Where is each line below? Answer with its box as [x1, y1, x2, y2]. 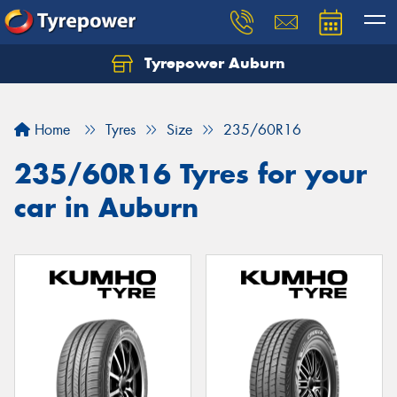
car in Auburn [14, 191, 198, 224]
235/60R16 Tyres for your [14, 157, 367, 191]
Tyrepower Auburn [140, 53, 285, 73]
